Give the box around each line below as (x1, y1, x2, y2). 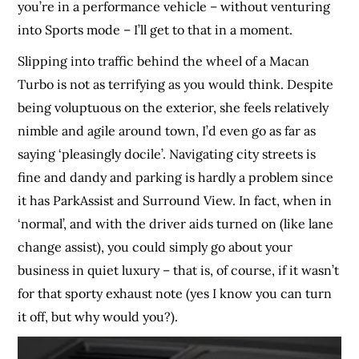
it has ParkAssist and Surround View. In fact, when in (18, 192, 333, 209)
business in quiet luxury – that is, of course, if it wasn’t (18, 262, 340, 279)
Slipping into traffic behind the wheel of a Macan (18, 53, 310, 70)
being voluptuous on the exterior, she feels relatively (18, 99, 329, 116)
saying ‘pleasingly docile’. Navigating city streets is (18, 146, 317, 163)
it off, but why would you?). (18, 309, 179, 325)
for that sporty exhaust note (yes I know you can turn (18, 285, 333, 302)
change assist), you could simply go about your (18, 239, 293, 256)
